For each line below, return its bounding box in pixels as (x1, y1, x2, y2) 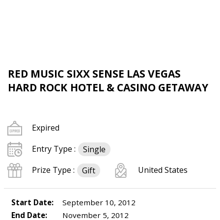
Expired (32, 122, 59, 133)
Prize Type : (32, 165, 75, 175)
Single (83, 143, 106, 155)
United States (138, 165, 188, 175)
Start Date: (11, 197, 54, 207)
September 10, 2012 (60, 197, 136, 207)
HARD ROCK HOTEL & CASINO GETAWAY (8, 81, 208, 94)
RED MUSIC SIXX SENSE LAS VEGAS (8, 67, 181, 81)
